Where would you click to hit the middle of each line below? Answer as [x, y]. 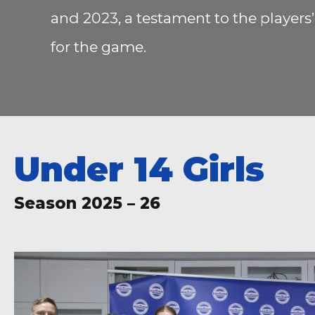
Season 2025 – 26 [87, 204]
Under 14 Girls [139, 169]
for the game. [98, 47]
